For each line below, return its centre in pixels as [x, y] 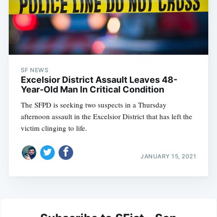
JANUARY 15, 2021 [169, 156]
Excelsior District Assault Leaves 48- [99, 79]
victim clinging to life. [54, 128]
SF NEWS [35, 70]
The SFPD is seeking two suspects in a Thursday [93, 104]
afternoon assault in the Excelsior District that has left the [106, 116]
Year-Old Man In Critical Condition [92, 89]
